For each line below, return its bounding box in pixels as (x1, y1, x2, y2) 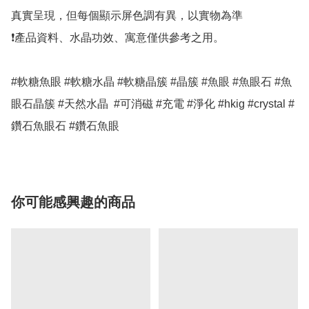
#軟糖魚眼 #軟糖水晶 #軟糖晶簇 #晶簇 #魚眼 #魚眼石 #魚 (11, 76, 292, 88)
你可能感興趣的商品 (11, 195, 135, 210)
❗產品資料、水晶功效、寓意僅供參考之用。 (11, 32, 224, 44)
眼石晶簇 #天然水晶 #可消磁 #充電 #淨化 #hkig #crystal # (11, 98, 295, 110)
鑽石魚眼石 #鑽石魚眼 (11, 120, 119, 132)
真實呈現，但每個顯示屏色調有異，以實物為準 (11, 10, 243, 22)
